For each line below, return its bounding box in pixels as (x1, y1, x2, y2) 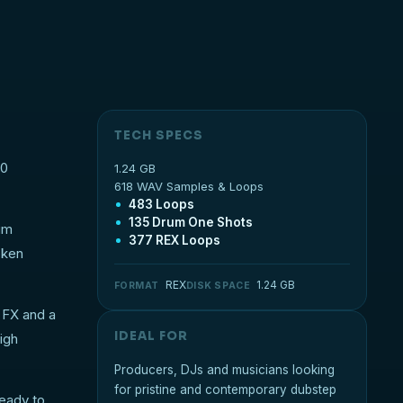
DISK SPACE (185, 280, 251, 291)
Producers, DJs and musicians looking (113, 363, 335, 377)
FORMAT (113, 280, 159, 291)
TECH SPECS (113, 128, 204, 143)
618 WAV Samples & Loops (113, 179, 264, 193)
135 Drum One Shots (128, 215, 253, 229)
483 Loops (128, 197, 194, 211)
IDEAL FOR (113, 328, 189, 344)
